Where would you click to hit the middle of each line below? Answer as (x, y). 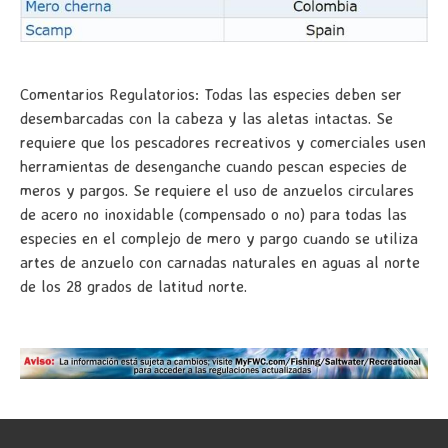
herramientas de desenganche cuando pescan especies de (213, 165)
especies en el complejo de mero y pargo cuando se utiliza (219, 237)
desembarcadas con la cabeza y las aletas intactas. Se (206, 117)
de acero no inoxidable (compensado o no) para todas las (213, 213)
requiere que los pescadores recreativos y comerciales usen (223, 141)
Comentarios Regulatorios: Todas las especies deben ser (211, 93)
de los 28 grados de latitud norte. (133, 285)
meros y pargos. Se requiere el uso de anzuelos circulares (217, 189)
